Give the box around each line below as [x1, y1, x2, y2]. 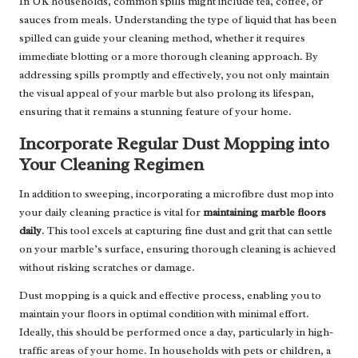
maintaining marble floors [203, 205, 326, 220]
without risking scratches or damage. [19, 261, 195, 275]
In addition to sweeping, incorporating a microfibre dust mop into [19, 187, 334, 201]
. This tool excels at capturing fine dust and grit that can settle [42, 224, 332, 238]
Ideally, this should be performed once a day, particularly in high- [19, 325, 333, 340]
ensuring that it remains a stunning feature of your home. [19, 105, 292, 119]
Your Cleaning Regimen [19, 153, 204, 177]
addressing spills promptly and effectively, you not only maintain [19, 68, 329, 82]
